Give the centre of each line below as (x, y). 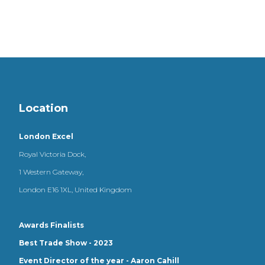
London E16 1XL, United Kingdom (75, 190)
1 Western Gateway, (51, 172)
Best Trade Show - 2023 (66, 243)
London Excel (46, 136)
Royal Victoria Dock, (52, 154)
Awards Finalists (51, 225)
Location (43, 108)
